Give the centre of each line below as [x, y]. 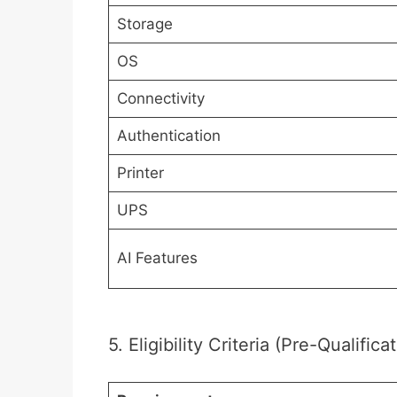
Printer [140, 172]
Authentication [168, 135]
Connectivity [160, 98]
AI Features [157, 257]
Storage [144, 23]
